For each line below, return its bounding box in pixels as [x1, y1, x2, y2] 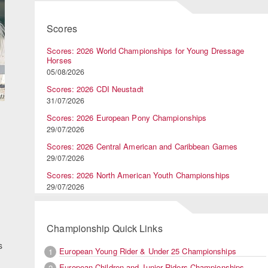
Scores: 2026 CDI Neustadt [47, 83, 144, 95]
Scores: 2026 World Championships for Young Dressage [47, 45, 245, 57]
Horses [47, 54, 72, 66]
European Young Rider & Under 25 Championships [59, 245, 236, 257]
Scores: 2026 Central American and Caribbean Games [47, 141, 238, 153]
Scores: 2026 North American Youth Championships [47, 169, 230, 181]
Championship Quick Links [47, 221, 163, 236]
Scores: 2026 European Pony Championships [47, 112, 207, 124]
